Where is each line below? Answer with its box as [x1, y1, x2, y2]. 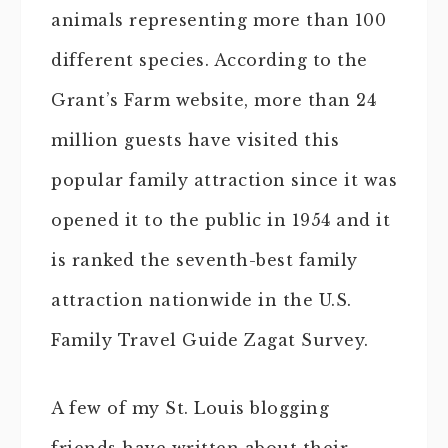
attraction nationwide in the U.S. [51, 290, 352, 310]
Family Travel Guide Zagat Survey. [51, 330, 369, 350]
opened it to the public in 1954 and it [51, 210, 390, 230]
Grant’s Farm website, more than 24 [51, 90, 376, 110]
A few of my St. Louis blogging [51, 398, 329, 418]
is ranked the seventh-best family [51, 250, 358, 270]
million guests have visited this [51, 130, 339, 150]
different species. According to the [51, 50, 368, 70]
